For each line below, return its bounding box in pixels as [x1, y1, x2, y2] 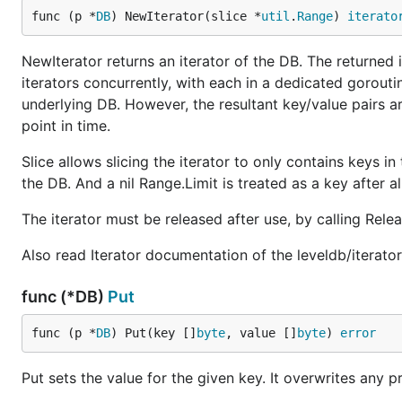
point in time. [22, 117, 110, 135]
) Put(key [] [110, 326, 197, 340]
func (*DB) [22, 287, 108, 306]
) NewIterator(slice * [110, 9, 261, 23]
